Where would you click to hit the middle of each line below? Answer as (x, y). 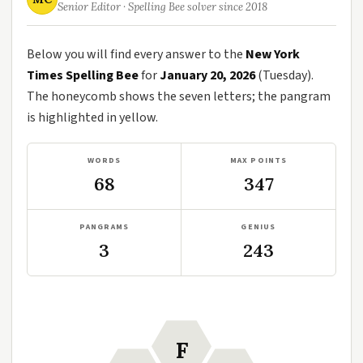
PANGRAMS (104, 227)
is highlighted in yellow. (92, 117)
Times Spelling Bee (83, 75)
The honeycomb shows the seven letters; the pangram (179, 96)
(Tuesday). (284, 75)
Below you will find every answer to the (136, 54)
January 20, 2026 (207, 75)
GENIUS (258, 227)
